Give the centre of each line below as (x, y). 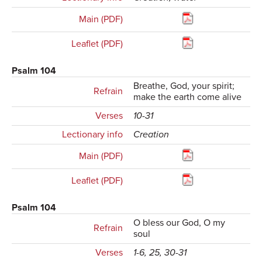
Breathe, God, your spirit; (184, 86)
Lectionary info (92, 135)
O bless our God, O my (180, 223)
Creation (151, 135)
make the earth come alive (188, 97)
